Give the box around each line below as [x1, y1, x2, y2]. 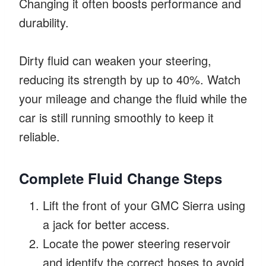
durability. [19, 13, 69, 31]
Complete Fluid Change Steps [19, 167, 222, 188]
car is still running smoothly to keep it [19, 108, 214, 126]
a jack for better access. [43, 215, 170, 233]
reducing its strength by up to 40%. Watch [19, 70, 240, 88]
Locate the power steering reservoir [43, 234, 230, 252]
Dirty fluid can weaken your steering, [19, 51, 211, 69]
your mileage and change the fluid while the [19, 89, 247, 107]
